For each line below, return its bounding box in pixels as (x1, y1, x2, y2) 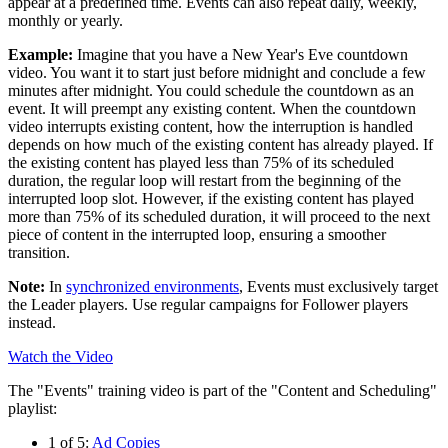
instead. (8, 313, 56, 331)
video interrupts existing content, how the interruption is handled (8, 117, 413, 135)
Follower (302, 295, 359, 313)
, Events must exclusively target (239, 277, 438, 295)
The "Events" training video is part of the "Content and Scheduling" (8, 381, 437, 399)
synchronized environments (66, 277, 239, 295)
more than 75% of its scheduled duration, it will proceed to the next (8, 207, 430, 225)
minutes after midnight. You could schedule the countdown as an (8, 81, 414, 99)
